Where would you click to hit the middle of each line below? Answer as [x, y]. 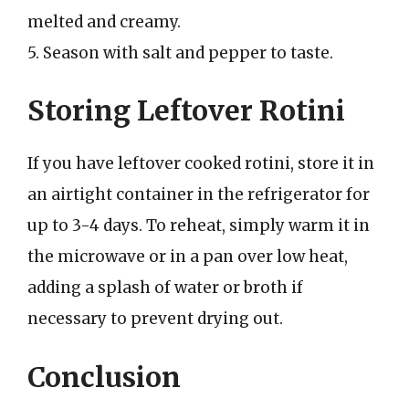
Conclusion [104, 377]
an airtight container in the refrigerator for [199, 194]
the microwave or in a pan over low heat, [188, 257]
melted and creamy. [104, 21]
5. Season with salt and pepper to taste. [180, 52]
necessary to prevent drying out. [155, 319]
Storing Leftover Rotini [186, 110]
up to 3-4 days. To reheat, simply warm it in [199, 225]
